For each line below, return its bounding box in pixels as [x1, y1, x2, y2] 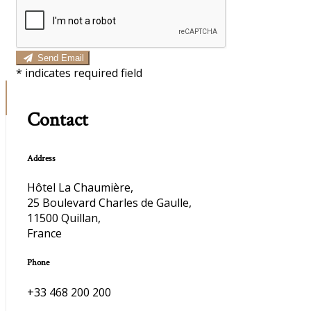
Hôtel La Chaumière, [27, 180, 133, 196]
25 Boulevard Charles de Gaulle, [27, 195, 192, 211]
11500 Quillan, [27, 210, 101, 226]
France [27, 226, 62, 242]
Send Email [37, 53, 84, 64]
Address [27, 152, 56, 165]
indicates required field [25, 65, 142, 81]
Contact [27, 107, 88, 133]
